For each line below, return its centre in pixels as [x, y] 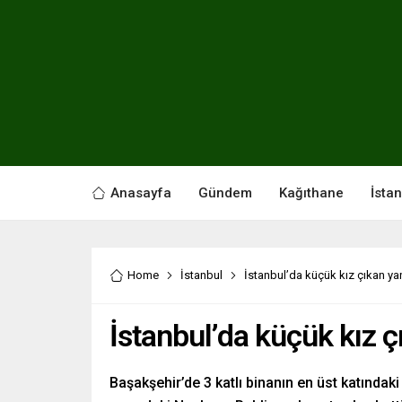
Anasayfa [141, 192]
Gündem [225, 192]
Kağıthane [311, 192]
